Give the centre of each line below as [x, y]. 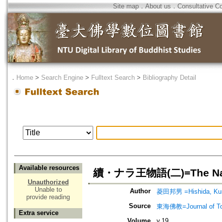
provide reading [48, 197]
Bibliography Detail [169, 78]
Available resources [49, 168]
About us [158, 6]
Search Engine [62, 78]
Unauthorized [48, 182]
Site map [126, 6]
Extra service [39, 213]
